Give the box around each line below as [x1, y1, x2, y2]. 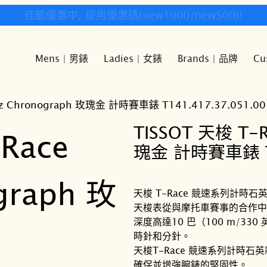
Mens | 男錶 [35, 51, 88, 64]
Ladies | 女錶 [103, 51, 162, 64]
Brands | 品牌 [177, 51, 238, 64]
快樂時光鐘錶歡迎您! [83, 8, 184, 21]
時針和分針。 [133, 229, 191, 241]
